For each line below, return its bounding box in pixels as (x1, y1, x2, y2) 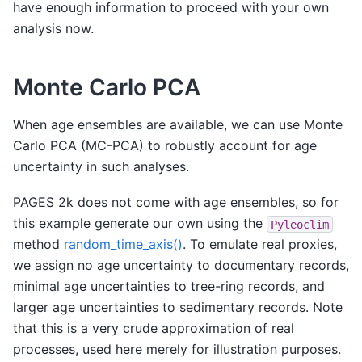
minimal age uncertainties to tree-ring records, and (13, 278, 325, 295)
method (13, 236, 64, 253)
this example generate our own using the (13, 215, 267, 232)
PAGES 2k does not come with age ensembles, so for (13, 194, 339, 211)
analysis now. (13, 20, 94, 37)
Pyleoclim (271, 217, 329, 231)
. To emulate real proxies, (183, 236, 337, 253)
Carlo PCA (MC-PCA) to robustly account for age (13, 137, 317, 154)
